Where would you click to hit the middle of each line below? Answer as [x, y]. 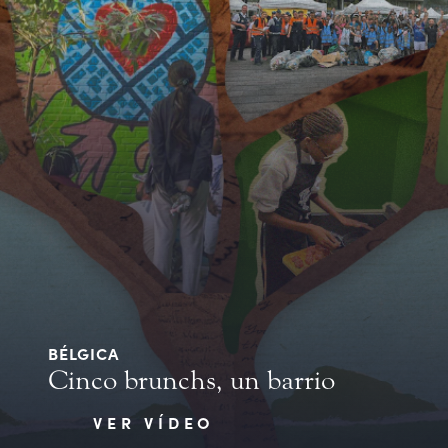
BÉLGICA [83, 353]
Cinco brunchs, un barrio [191, 381]
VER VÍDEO [154, 422]
